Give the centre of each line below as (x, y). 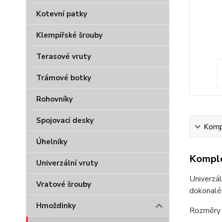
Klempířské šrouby (69, 35)
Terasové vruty (64, 56)
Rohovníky (55, 99)
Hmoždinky (56, 206)
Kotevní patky (62, 14)
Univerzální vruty (67, 163)
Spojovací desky (65, 120)
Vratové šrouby (64, 184)
